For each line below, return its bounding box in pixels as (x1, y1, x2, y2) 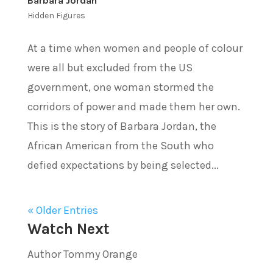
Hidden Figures (27, 10, 85, 21)
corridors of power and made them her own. (27, 99, 240, 113)
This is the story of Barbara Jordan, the (27, 119, 216, 133)
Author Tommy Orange (27, 247, 138, 261)
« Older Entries (27, 203, 98, 217)
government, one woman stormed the (27, 80, 214, 94)
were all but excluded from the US (27, 60, 193, 74)
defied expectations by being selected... (27, 158, 219, 172)
